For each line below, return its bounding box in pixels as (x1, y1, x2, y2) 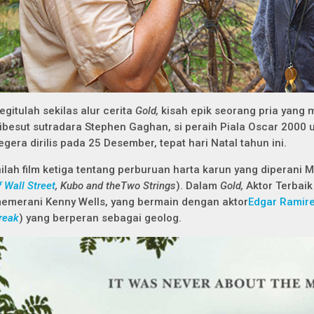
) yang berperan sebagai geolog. (19, 212, 182, 224)
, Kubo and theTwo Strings (55, 179, 176, 192)
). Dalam (176, 179, 220, 192)
